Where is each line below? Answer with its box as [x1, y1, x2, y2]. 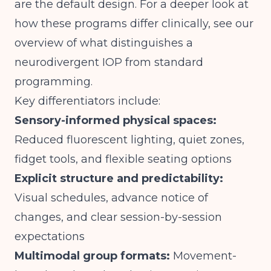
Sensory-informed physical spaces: [15, 114, 217, 127]
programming [15, 75, 91, 88]
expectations [15, 230, 85, 243]
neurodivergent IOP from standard [15, 56, 203, 69]
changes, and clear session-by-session [15, 211, 222, 224]
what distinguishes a [80, 36, 193, 50]
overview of [15, 36, 80, 50]
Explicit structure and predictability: [15, 172, 223, 185]
